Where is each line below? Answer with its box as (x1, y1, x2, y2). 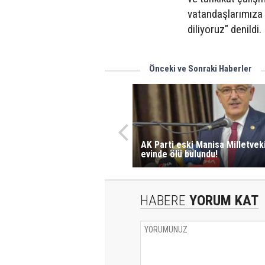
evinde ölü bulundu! (140, 148, 218, 160)
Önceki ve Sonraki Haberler (149, 63, 252, 74)
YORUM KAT (186, 192, 258, 209)
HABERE (140, 192, 186, 209)
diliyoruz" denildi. (188, 22, 261, 36)
